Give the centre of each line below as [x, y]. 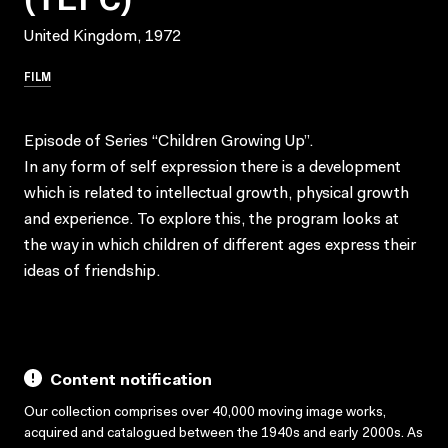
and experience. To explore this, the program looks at [211, 219]
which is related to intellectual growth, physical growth [216, 193]
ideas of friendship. [92, 271]
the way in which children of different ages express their [220, 245]
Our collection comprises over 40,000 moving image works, [205, 412]
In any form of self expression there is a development [212, 167]
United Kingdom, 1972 [102, 36]
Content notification [131, 380]
